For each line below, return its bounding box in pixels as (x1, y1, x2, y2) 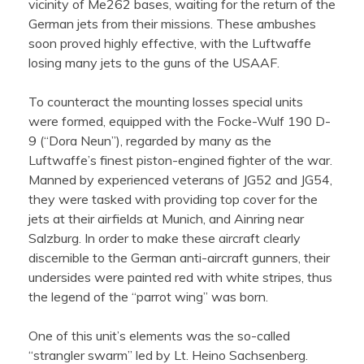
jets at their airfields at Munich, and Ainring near (28, 210, 304, 227)
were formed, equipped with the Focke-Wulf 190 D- (28, 112, 331, 129)
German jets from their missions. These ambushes (28, 15, 316, 32)
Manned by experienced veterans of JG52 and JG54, (28, 171, 332, 188)
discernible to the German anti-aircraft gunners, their (28, 249, 330, 266)
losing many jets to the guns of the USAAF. (28, 54, 279, 71)
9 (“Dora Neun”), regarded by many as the (28, 132, 271, 149)
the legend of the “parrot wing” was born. (28, 288, 268, 305)
